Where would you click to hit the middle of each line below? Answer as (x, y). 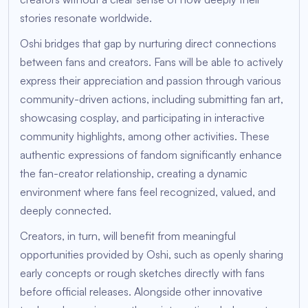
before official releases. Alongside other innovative (141, 292)
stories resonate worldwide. (86, 18)
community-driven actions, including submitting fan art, (152, 99)
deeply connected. (66, 211)
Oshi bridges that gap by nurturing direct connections (148, 44)
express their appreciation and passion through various (151, 81)
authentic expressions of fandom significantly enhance (151, 155)
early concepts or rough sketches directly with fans (142, 273)
